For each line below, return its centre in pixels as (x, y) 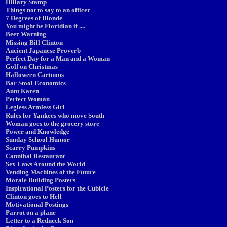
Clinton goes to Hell (34, 196)
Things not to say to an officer (48, 10)
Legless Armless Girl (35, 107)
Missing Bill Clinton (34, 42)
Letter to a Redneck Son (40, 221)
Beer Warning (26, 34)
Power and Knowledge (37, 131)
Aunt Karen (22, 91)
